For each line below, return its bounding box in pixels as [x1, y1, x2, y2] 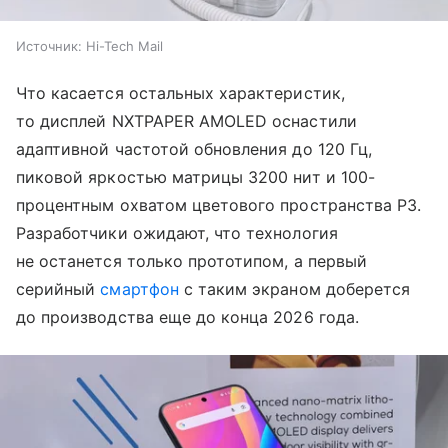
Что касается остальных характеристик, [16, 83, 345, 104]
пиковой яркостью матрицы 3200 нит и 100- [16, 167, 375, 188]
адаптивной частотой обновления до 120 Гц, [16, 139, 372, 160]
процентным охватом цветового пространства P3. [16, 195, 422, 216]
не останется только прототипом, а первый [16, 251, 367, 272]
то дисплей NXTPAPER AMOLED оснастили [16, 111, 357, 132]
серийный [16, 279, 101, 300]
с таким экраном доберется [178, 279, 411, 300]
